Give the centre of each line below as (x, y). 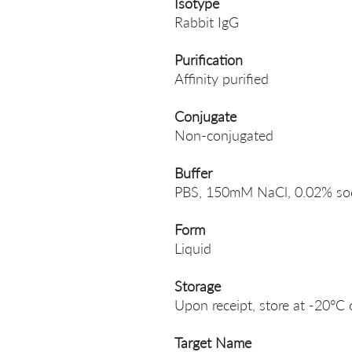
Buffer (193, 173)
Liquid (193, 248)
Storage (198, 286)
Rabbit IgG (207, 22)
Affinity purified (222, 79)
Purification (209, 60)
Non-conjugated (224, 135)
